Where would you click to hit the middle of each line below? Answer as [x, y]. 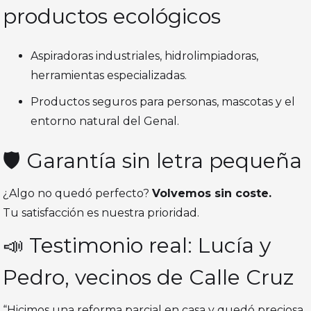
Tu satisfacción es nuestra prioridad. [101, 213]
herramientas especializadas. [109, 76]
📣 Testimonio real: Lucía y [137, 246]
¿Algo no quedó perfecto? [78, 194]
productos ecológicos [112, 17]
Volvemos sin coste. [212, 194]
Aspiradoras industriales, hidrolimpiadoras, [145, 56]
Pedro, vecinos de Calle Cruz [149, 278]
